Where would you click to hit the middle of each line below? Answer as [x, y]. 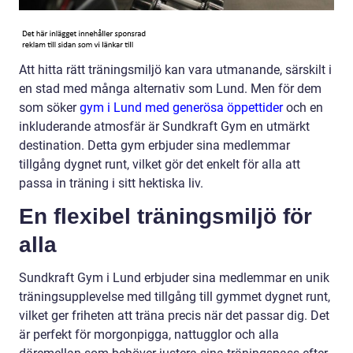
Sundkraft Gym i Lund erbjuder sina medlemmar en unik [174, 278]
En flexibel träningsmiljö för [165, 217]
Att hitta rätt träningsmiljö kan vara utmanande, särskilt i [175, 70]
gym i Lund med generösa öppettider [181, 108]
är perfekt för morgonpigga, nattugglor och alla [149, 335]
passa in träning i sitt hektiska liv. [111, 184]
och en [303, 108]
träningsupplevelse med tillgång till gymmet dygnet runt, [175, 297]
